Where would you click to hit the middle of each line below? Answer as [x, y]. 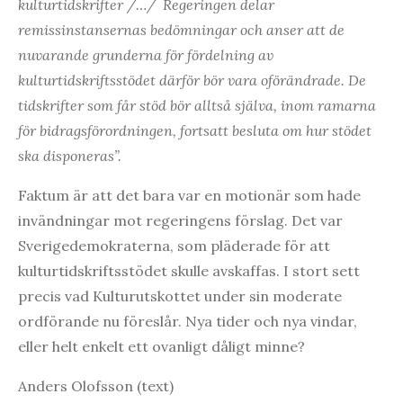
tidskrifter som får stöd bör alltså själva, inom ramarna [197, 105]
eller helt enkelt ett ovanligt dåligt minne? [161, 346]
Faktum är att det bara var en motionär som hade [189, 195]
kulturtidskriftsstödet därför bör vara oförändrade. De [192, 80]
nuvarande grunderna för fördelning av [146, 54]
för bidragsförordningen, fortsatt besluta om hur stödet [195, 130]
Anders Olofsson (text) [96, 385]
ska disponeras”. [72, 155]
